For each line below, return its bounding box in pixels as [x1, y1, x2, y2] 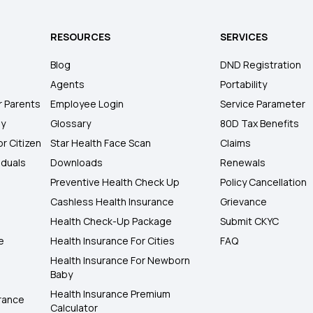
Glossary [50, 117, 92, 131]
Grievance [220, 195, 268, 209]
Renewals [220, 156, 266, 170]
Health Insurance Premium [50, 287, 171, 301]
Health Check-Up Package [50, 214, 173, 228]
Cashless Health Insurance [50, 195, 175, 209]
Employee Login [50, 97, 124, 111]
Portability [220, 78, 268, 92]
